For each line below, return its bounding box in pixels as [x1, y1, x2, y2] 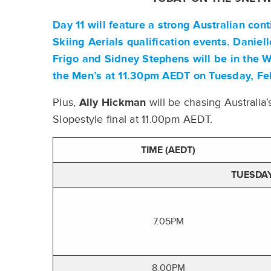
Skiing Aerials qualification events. [53, 36, 230, 48]
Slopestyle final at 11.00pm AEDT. [53, 113, 213, 126]
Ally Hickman [79, 96, 149, 109]
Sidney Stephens [101, 53, 190, 65]
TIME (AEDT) [141, 145, 195, 156]
